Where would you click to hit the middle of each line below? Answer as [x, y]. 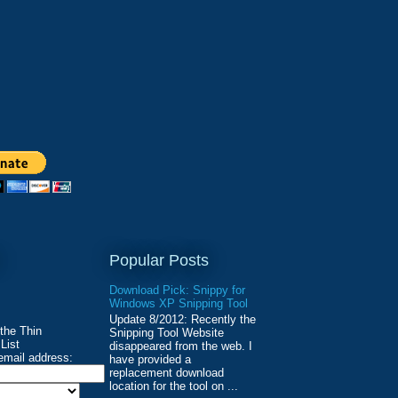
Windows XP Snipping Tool [179, 304]
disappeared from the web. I [181, 346]
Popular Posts [159, 260]
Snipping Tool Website [167, 332]
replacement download [167, 372]
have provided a [150, 359]
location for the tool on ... [174, 386]
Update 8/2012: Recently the [183, 319]
